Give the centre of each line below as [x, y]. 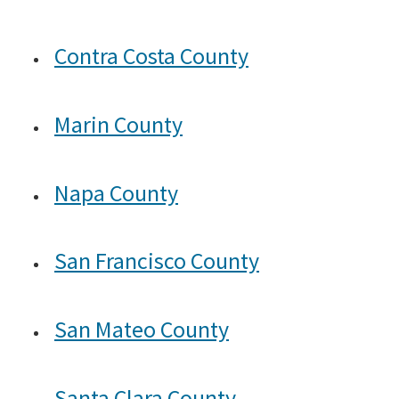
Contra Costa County [151, 56]
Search [53, 49]
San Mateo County [142, 330]
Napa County [116, 192]
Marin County [118, 124]
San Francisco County [157, 261]
